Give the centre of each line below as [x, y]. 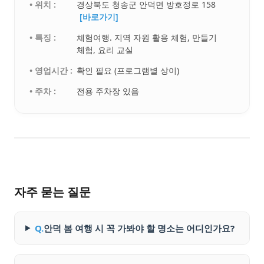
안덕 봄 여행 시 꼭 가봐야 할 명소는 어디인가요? [139, 228]
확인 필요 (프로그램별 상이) [128, 71]
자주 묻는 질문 [52, 192]
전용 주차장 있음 [108, 91]
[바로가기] [99, 17]
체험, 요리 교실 [105, 50]
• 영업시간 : [51, 71]
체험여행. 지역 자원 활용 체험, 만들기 [147, 38]
